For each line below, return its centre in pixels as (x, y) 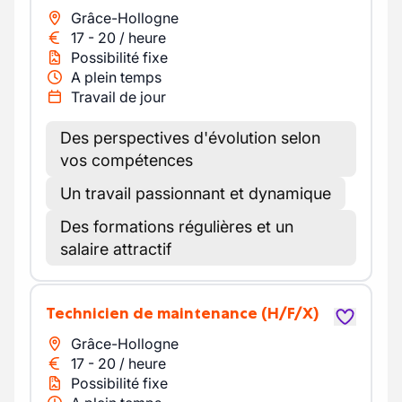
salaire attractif (116, 249)
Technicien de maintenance (156, 313)
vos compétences (127, 160)
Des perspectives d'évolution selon (190, 138)
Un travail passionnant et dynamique (196, 193)
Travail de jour (118, 97)
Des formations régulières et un (177, 227)
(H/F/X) (290, 313)
